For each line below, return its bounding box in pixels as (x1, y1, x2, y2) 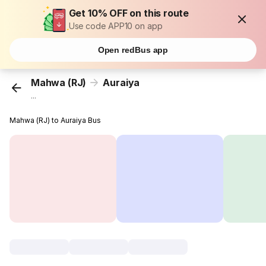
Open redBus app (97, 45, 169, 55)
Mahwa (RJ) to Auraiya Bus (9, 116, 102, 125)
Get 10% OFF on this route (68, 7, 189, 19)
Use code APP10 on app (68, 21, 163, 31)
